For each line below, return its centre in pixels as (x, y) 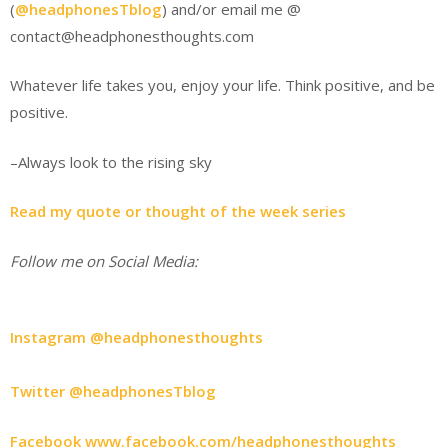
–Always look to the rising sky (111, 161)
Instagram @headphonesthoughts (136, 337)
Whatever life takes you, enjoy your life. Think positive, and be (222, 85)
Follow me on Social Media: (104, 260)
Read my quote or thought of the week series (178, 211)
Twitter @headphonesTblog (113, 391)
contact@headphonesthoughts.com (132, 35)
